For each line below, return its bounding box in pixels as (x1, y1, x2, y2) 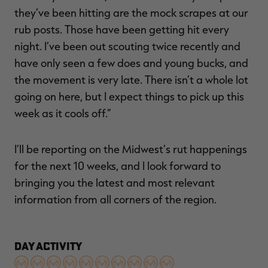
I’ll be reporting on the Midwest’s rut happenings (14, 142, 247, 156)
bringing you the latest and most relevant (14, 175, 215, 189)
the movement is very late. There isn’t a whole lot (14, 72, 248, 86)
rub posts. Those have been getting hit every (14, 22, 229, 36)
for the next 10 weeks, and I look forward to (14, 159, 221, 172)
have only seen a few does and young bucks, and (14, 56, 248, 69)
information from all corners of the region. (14, 192, 217, 206)
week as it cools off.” (14, 106, 111, 120)
